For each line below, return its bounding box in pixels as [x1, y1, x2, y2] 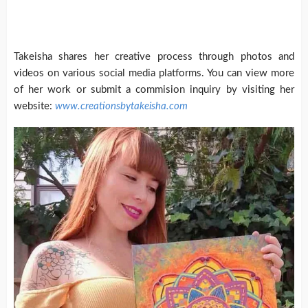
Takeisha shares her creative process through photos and [14, 52, 294, 63]
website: [14, 101, 55, 112]
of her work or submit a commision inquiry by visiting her [14, 85, 294, 96]
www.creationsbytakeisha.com [55, 101, 188, 112]
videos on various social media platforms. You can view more [14, 68, 294, 79]
